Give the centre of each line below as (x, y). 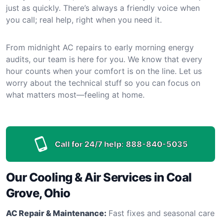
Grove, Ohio (38, 193)
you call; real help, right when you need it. (84, 19)
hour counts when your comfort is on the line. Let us (104, 71)
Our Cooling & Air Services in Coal (99, 177)
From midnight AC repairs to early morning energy (100, 47)
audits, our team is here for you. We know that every (104, 59)
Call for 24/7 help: (89, 144)
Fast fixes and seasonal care (162, 213)
